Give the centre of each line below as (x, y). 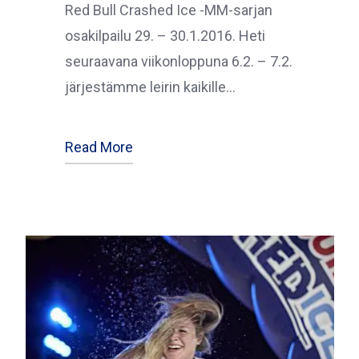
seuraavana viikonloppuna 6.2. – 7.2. (178, 61)
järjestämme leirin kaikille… (150, 87)
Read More (99, 147)
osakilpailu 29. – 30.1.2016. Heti (165, 35)
